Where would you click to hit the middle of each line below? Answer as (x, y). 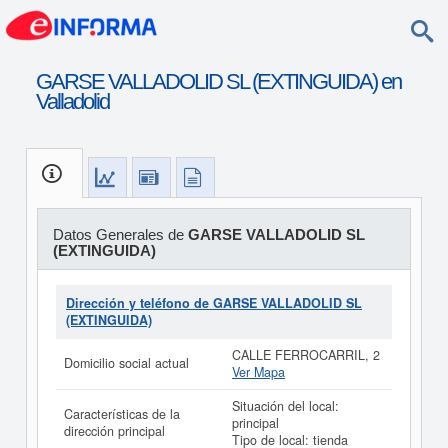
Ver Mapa (258, 372)
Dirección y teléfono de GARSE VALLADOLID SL (214, 303)
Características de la (122, 414)
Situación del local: (285, 406)
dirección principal (114, 431)
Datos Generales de (120, 234)
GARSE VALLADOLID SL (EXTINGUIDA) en (218, 81)
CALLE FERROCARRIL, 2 (306, 355)
